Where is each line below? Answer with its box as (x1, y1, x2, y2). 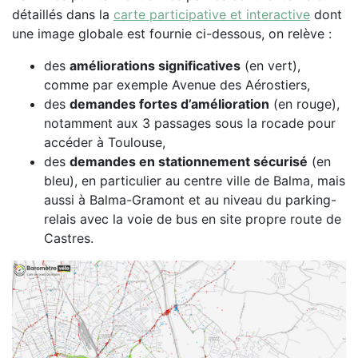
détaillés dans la (12, 6, 113, 22)
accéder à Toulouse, (44, 133, 165, 150)
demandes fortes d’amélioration (70, 95, 269, 112)
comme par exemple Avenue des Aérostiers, (44, 76, 310, 93)
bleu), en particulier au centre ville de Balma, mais (44, 172, 345, 189)
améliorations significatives (70, 57, 241, 74)
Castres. (44, 229, 93, 246)
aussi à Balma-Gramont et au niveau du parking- (44, 191, 336, 208)
